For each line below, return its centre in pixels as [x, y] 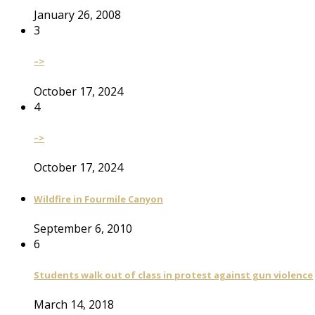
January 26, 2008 [77, 15]
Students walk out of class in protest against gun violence [173, 275]
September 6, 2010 [83, 228]
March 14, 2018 [74, 305]
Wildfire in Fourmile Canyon [98, 199]
